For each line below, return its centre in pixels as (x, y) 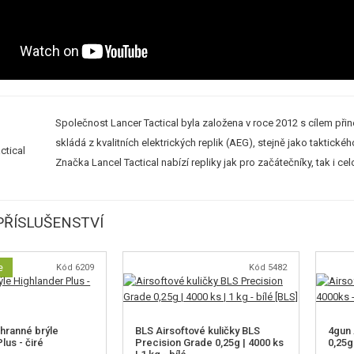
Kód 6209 (75, 267)
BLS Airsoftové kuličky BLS (197, 330)
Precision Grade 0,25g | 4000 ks (209, 342)
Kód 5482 (267, 267)
